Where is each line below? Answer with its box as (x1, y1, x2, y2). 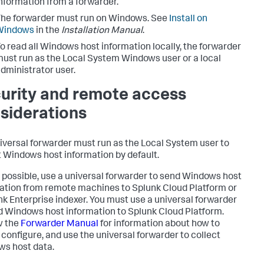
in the (34, 26, 61, 36)
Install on (169, 14, 207, 24)
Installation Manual (61, 26, 143, 36)
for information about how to (98, 219, 220, 229)
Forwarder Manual (21, 219, 98, 229)
